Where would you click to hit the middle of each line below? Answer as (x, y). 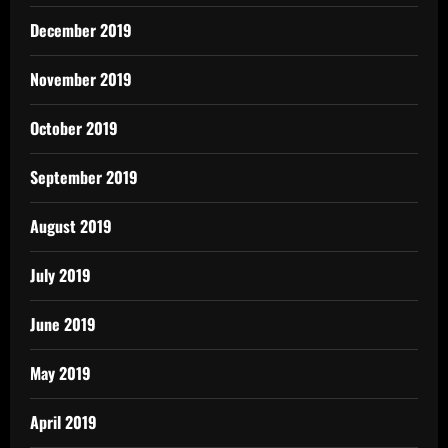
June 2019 (63, 324)
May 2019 (60, 373)
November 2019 (81, 79)
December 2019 (81, 30)
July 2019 (60, 275)
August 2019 (71, 226)
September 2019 (84, 177)
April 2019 (63, 422)
